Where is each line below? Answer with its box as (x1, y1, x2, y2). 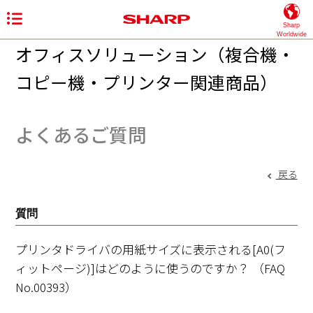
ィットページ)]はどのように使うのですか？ (15, 259, 253, 277)
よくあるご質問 (15, 121, 147, 148)
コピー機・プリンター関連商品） (15, 69, 277, 94)
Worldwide (276, 31, 307, 38)
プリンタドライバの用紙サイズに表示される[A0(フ (15, 240, 286, 258)
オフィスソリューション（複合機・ (15, 41, 295, 66)
